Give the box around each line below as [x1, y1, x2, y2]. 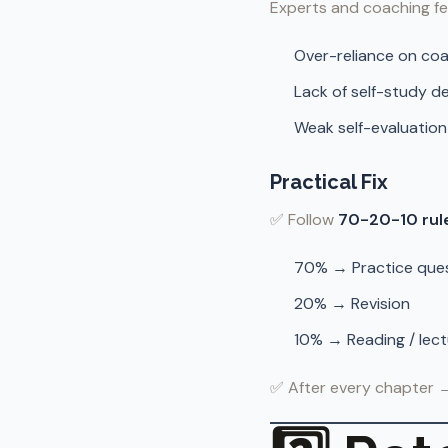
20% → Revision [294, 293, 410, 314]
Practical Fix [270, 170, 388, 194]
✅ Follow [270, 209, 338, 230]
